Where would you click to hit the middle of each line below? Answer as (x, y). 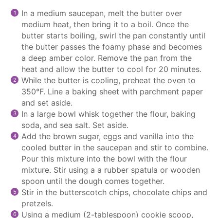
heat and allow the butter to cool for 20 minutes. (111, 69)
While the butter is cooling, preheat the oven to (109, 80)
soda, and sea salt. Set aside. (75, 125)
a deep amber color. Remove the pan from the (107, 58)
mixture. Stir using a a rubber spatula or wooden (111, 170)
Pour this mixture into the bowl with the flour (104, 158)
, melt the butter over (143, 13)
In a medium (45, 13)
